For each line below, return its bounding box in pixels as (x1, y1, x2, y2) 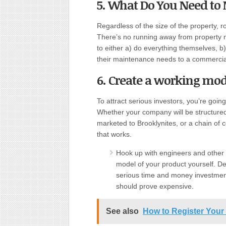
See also (106, 207, 139, 215)
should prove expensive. (116, 182, 194, 190)
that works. (97, 130, 132, 138)
